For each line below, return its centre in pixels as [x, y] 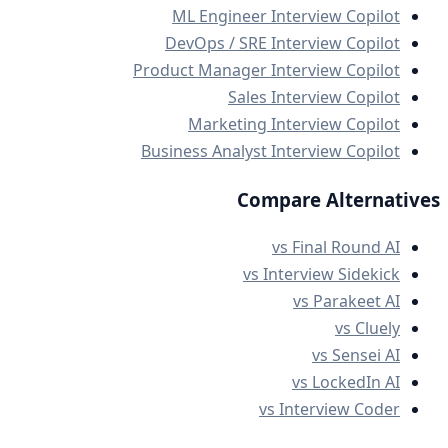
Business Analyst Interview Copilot [270, 151]
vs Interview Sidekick [321, 273]
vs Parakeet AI [346, 300]
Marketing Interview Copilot [294, 124]
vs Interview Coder [329, 408]
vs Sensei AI [356, 354]
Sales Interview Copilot [314, 97]
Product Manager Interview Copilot [266, 70]
